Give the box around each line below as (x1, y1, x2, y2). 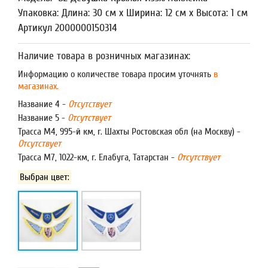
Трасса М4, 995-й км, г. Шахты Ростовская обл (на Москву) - (18, 126, 240, 137)
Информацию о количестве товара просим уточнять (18, 69, 211, 80)
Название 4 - (18, 99, 68, 109)
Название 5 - (18, 112, 68, 123)
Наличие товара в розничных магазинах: (18, 50, 190, 62)
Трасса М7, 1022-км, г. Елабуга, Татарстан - (18, 152, 177, 163)
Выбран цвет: (20, 172, 70, 182)
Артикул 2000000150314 (18, 22, 117, 34)
